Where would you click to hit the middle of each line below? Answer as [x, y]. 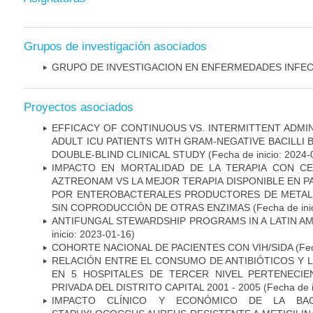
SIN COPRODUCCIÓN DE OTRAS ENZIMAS [151, 207]
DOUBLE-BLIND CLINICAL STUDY [129, 154]
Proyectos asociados [79, 107]
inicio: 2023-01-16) [93, 234]
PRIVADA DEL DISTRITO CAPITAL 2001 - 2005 [158, 287]
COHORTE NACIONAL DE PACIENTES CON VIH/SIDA [172, 247]
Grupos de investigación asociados [115, 46]
